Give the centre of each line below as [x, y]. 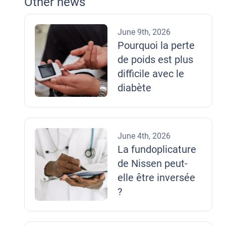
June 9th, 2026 [144, 32]
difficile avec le [151, 74]
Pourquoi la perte [156, 45]
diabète [134, 88]
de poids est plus [155, 60]
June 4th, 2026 [144, 136]
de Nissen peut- [153, 163]
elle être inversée [156, 178]
